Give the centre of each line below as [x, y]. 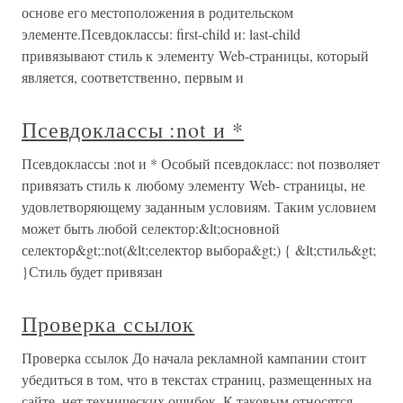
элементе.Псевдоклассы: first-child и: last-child [161, 34]
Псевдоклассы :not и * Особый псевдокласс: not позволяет [201, 164]
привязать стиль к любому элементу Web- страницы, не [193, 185]
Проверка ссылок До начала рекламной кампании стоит [194, 358]
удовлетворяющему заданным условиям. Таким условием [199, 207]
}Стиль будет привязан [92, 272]
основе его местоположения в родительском [157, 13]
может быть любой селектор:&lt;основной [151, 228]
